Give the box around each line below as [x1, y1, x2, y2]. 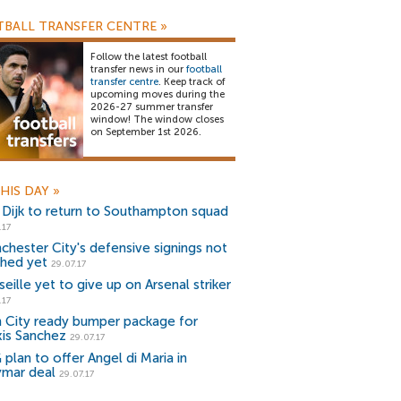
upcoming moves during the [90, 89, 225, 100]
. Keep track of [158, 76, 225, 88]
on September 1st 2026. [90, 126, 201, 138]
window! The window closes [90, 114, 224, 125]
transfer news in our [90, 64, 186, 75]
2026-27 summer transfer [90, 101, 213, 113]
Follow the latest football [90, 51, 207, 63]
